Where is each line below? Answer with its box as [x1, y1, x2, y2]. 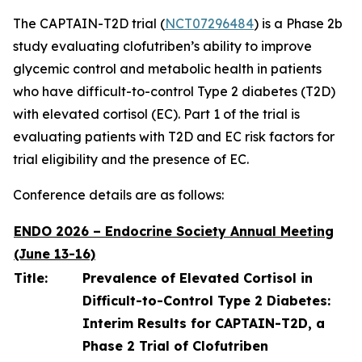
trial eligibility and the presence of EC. [13, 151, 249, 167]
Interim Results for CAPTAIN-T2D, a [82, 315, 325, 331]
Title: [14, 270, 48, 286]
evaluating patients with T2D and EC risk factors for [13, 128, 335, 145]
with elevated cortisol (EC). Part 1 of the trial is [13, 106, 300, 122]
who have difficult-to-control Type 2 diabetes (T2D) [13, 83, 335, 99]
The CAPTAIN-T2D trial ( [13, 15, 165, 32]
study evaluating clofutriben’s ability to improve [13, 38, 312, 54]
